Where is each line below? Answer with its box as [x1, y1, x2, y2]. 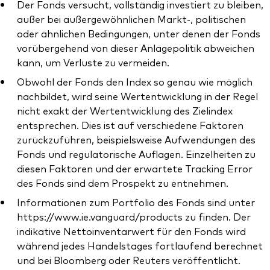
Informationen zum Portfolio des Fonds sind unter [17, 195, 255, 209]
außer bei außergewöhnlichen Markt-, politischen [17, 12, 246, 26]
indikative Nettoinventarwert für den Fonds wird [17, 224, 246, 238]
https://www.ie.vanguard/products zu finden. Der [17, 210, 251, 224]
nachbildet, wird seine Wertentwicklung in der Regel [17, 89, 258, 103]
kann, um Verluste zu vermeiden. [17, 55, 169, 69]
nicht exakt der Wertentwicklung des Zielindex [17, 104, 233, 118]
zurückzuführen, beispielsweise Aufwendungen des [17, 133, 256, 146]
